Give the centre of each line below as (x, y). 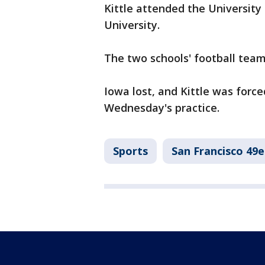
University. (135, 25)
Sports (130, 151)
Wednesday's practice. (163, 108)
